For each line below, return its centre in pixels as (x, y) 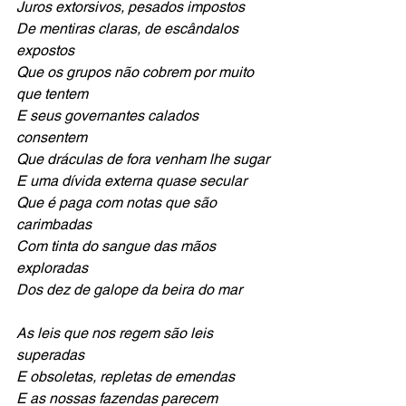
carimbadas (54, 224)
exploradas (52, 268)
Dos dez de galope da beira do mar (129, 290)
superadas (50, 355)
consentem (52, 137)
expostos (45, 50)
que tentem (52, 94)
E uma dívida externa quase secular (131, 181)
